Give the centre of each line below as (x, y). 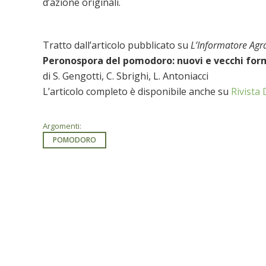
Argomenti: (62, 126)
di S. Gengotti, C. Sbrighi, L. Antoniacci (126, 76)
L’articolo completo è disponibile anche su (137, 91)
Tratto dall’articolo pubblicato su (117, 45)
